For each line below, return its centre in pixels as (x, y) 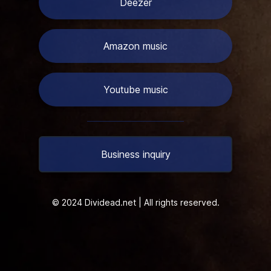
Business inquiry (135, 154)
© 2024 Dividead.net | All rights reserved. (135, 202)
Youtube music (135, 90)
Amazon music (135, 46)
